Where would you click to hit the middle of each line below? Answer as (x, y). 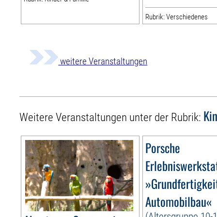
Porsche (163, 148)
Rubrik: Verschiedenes (177, 17)
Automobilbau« (179, 201)
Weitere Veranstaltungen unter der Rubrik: (112, 118)
